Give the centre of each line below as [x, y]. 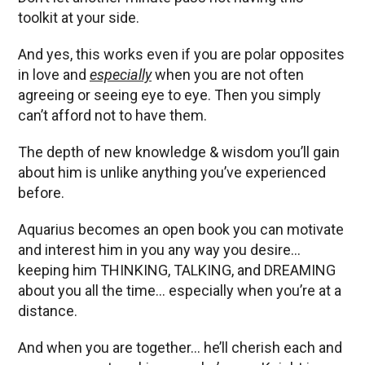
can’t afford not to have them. [112, 115]
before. [43, 192]
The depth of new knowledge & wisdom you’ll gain [179, 152]
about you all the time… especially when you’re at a [180, 290]
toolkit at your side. [79, 17]
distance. [48, 310]
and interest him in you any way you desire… [159, 249]
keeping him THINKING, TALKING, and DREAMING [177, 270]
